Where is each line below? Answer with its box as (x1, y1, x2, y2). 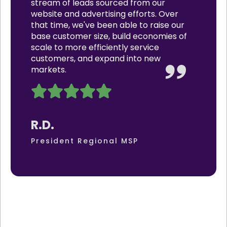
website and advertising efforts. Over (31, 8, 178, 20)
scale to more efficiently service (31, 42, 159, 54)
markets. (31, 64, 66, 76)
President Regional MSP (31, 135, 138, 146)
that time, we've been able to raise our (31, 19, 184, 31)
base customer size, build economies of (31, 30, 187, 43)
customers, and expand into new (31, 53, 161, 65)
